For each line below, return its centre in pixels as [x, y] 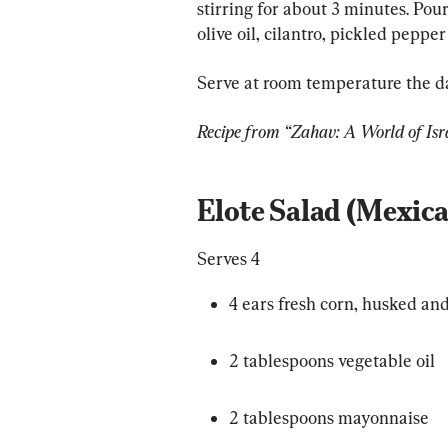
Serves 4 [228, 258]
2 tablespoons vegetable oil [332, 360]
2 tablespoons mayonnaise [329, 417]
